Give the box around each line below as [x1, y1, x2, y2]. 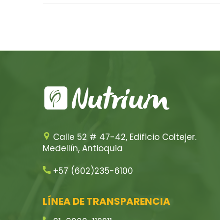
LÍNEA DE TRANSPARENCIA [43, 194, 170, 208]
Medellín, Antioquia [43, 142, 123, 154]
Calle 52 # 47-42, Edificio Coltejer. [51, 131, 196, 143]
